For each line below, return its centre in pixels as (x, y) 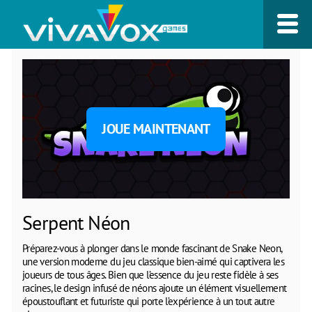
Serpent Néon (76, 222)
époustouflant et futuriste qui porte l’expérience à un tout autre (149, 301)
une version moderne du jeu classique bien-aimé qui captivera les (154, 261)
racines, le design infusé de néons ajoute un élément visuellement (155, 288)
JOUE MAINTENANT (156, 128)
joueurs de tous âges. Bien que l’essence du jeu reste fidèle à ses (150, 274)
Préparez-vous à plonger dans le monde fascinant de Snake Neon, (152, 248)
